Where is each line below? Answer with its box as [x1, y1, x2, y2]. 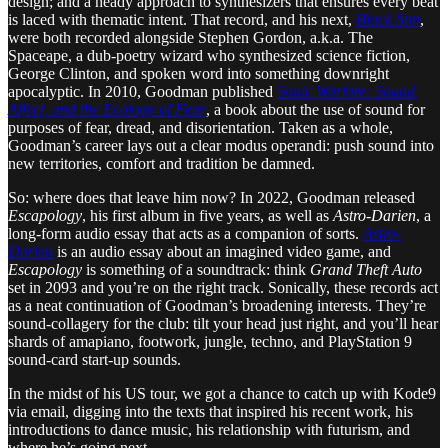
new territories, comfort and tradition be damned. [8, 154, 315, 172]
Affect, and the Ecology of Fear [8, 100, 206, 118]
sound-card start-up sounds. [8, 350, 181, 368]
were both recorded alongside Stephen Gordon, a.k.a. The [8, 28, 373, 46]
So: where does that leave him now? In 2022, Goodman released [8, 188, 415, 206]
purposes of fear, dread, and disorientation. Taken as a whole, [8, 118, 393, 136]
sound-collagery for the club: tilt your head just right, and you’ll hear [8, 314, 438, 332]
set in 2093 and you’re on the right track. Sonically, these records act [8, 278, 438, 296]
